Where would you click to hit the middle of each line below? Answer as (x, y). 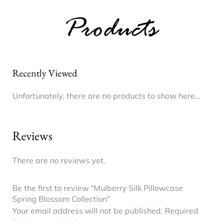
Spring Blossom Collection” (61, 199)
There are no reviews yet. (59, 160)
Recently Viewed (45, 73)
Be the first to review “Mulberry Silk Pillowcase (98, 188)
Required (182, 210)
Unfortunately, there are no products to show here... (107, 95)
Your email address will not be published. (88, 210)
